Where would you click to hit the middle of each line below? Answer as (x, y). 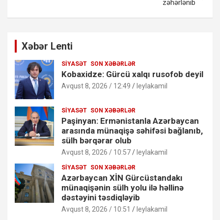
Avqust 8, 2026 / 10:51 (96, 209)
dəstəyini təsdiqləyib (101, 197)
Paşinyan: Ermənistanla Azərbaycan (130, 121)
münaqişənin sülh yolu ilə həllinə (123, 187)
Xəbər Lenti (47, 46)
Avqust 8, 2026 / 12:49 (96, 86)
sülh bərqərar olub (96, 140)
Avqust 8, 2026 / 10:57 (96, 152)
